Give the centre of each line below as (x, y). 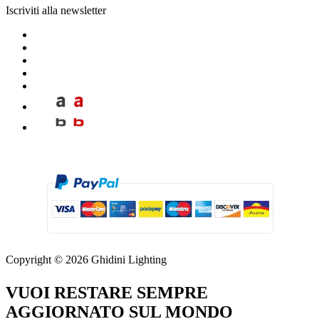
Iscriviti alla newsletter (56, 10)
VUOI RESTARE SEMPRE (107, 292)
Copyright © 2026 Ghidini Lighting (86, 259)
